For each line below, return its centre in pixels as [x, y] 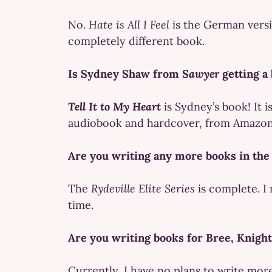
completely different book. [136, 41]
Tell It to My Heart [114, 106]
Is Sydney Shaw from [125, 73]
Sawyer [201, 73]
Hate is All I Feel [129, 24]
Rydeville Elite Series [143, 188]
